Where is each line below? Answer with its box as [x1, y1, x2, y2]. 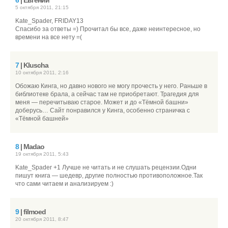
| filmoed [19, 208, 46, 216]
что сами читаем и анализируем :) [15, 180, 113, 187]
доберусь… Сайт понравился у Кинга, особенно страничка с [15, 107, 190, 114]
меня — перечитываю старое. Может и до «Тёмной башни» [15, 99, 188, 106]
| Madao [19, 142, 44, 151]
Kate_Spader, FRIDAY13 [15, 17, 83, 24]
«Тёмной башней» [15, 115, 69, 122]
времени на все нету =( [15, 34, 82, 41]
